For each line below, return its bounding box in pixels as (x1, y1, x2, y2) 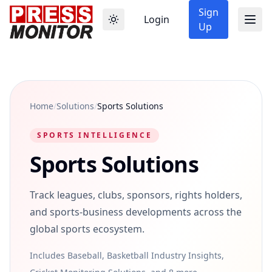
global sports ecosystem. (30, 222, 144, 236)
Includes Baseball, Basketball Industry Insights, (30, 250, 224, 261)
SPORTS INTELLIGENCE (37, 130, 152, 140)
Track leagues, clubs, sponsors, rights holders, (30, 188, 242, 202)
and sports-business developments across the (30, 205, 242, 219)
